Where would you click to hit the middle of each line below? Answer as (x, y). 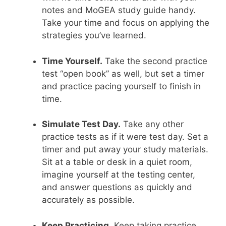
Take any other (152, 124)
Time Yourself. (72, 61)
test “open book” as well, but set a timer (123, 73)
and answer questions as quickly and (117, 187)
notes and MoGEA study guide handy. (119, 10)
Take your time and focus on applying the (126, 23)
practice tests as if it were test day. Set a (125, 137)
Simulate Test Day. (81, 124)
